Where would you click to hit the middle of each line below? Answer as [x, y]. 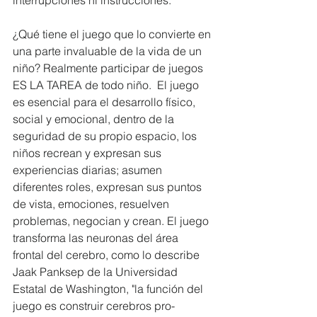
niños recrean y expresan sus [88, 152]
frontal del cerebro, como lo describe [108, 254]
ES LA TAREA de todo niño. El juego [107, 85]
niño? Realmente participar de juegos [111, 68]
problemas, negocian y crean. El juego [112, 220]
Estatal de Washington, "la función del [109, 288]
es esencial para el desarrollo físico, [105, 102]
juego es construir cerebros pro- [94, 305]
